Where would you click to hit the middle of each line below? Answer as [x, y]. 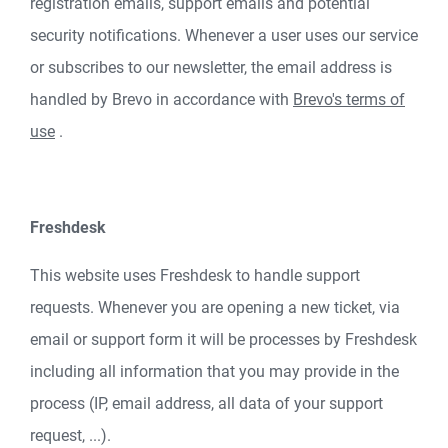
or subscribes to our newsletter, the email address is [211, 67]
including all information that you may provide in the [214, 371]
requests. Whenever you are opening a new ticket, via [215, 307]
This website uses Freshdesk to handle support [195, 275]
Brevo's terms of [349, 99]
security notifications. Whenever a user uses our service [224, 35]
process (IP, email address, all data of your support [206, 403]
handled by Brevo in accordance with [159, 99]
